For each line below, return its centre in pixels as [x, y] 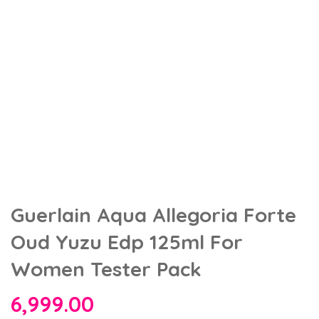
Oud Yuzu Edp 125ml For [127, 241]
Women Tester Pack [106, 268]
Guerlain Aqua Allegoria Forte [153, 214]
